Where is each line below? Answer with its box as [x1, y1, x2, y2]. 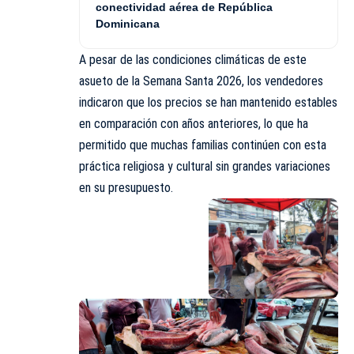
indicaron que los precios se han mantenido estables [79, 95, 337, 110]
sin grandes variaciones [213, 159, 330, 174]
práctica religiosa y [79, 159, 176, 174]
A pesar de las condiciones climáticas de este [79, 52, 307, 67]
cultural [176, 159, 213, 174]
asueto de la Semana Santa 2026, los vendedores [79, 73, 323, 88]
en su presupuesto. [79, 180, 173, 195]
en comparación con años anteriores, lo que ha [79, 116, 308, 131]
